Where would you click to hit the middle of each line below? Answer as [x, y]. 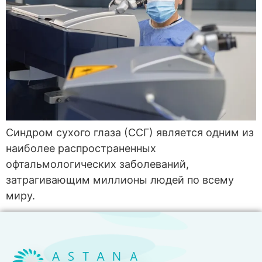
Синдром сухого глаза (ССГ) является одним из [130, 132]
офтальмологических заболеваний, [97, 164]
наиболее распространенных [81, 148]
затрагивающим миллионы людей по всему [120, 180]
